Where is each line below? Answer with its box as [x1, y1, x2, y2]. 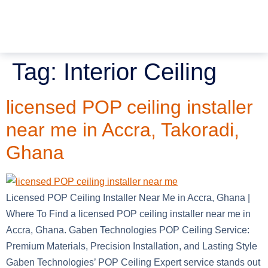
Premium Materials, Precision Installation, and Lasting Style [6, 240, 257, 251]
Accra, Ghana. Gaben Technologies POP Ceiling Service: [6, 224, 249, 235]
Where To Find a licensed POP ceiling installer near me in [6, 208, 251, 219]
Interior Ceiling [63, 58, 217, 85]
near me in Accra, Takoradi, [6, 118, 239, 141]
